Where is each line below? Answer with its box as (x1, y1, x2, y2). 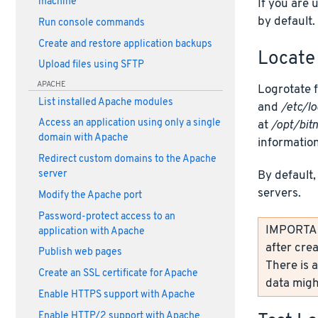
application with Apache (38, 225, 145, 238)
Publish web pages (38, 246, 122, 259)
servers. (257, 185, 301, 201)
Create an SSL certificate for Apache (38, 268, 198, 280)
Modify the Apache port (38, 189, 142, 202)
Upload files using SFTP (38, 59, 144, 72)
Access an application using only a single (38, 117, 221, 130)
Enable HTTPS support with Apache (38, 288, 195, 301)
